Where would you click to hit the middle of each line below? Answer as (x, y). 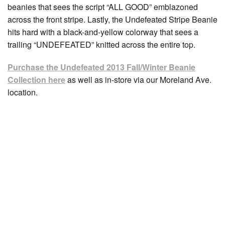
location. (23, 92)
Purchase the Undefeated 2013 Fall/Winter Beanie (101, 67)
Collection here (36, 79)
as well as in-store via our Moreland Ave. (138, 79)
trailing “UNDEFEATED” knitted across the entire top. (102, 44)
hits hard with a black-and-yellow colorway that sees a (103, 32)
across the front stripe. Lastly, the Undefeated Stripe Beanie (113, 19)
